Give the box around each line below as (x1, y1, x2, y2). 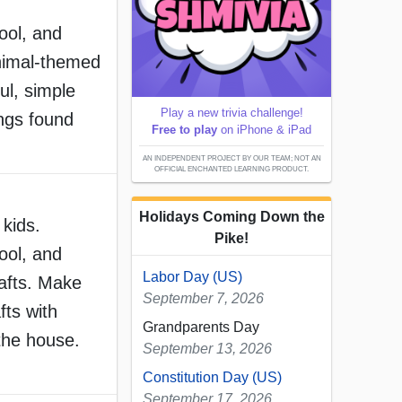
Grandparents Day (143, 319, 259, 336)
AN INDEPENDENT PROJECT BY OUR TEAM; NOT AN (142, 154, 321, 163)
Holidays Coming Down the (138, 209, 325, 225)
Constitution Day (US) (143, 370, 282, 386)
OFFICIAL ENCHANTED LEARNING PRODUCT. (154, 165, 309, 174)
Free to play (152, 123, 217, 137)
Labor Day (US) (143, 269, 242, 285)
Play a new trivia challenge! (160, 106, 303, 120)
